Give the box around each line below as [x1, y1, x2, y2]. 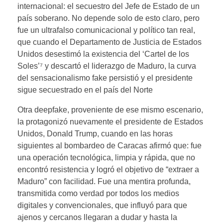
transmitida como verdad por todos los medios [17, 189, 179, 198]
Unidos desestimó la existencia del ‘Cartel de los [17, 49, 189, 58]
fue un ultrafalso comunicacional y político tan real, [17, 25, 195, 34]
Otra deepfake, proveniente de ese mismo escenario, [17, 105, 203, 114]
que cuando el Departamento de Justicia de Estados [17, 37, 202, 46]
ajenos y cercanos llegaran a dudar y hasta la [17, 213, 177, 222]
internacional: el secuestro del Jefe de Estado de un [17, 1, 200, 10]
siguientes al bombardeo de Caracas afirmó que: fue [17, 141, 202, 150]
